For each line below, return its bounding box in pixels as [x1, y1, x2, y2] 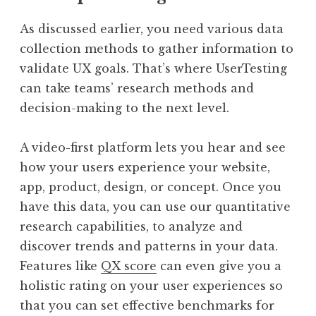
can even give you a [157, 258, 281, 273]
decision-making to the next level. [20, 100, 229, 115]
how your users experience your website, [20, 159, 270, 174]
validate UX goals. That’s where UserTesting [20, 61, 287, 75]
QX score [101, 258, 157, 273]
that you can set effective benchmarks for [20, 298, 274, 312]
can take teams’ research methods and [20, 80, 254, 95]
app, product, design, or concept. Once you [20, 179, 281, 194]
